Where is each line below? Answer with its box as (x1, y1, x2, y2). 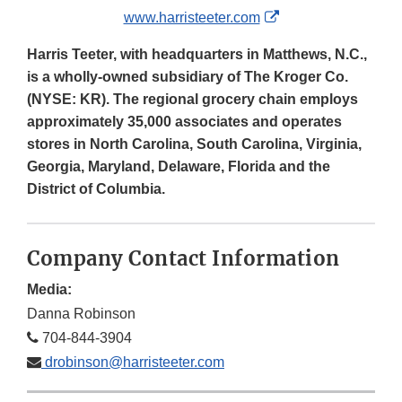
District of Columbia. (27, 181, 165, 197)
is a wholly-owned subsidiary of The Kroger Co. (27, 69, 348, 85)
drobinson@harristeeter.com (41, 354, 224, 371)
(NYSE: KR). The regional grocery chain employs (27, 92, 358, 108)
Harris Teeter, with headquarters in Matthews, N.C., (27, 47, 367, 63)
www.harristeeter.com (123, 10, 260, 26)
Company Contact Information (27, 246, 340, 272)
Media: (27, 282, 72, 298)
